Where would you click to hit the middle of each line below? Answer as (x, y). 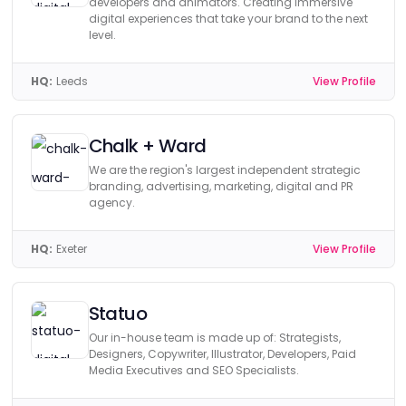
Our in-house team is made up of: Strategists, (214, 338)
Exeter (71, 249)
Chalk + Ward (147, 146)
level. (102, 35)
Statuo (117, 314)
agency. (111, 203)
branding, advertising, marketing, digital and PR (221, 186)
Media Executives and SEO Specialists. (193, 370)
